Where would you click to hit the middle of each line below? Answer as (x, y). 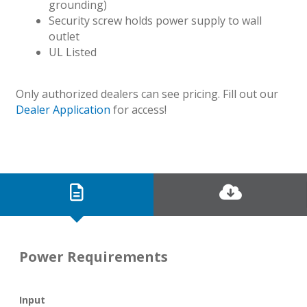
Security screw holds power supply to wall (155, 20)
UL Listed (72, 52)
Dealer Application (63, 110)
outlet (64, 36)
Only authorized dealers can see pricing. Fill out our (147, 94)
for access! (138, 110)
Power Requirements (93, 257)
